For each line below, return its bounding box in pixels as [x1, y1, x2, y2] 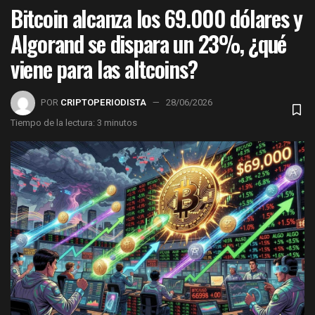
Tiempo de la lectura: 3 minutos [11, 116, 137, 130]
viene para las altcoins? [11, 52, 198, 86]
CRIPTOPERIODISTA [60, 96, 146, 110]
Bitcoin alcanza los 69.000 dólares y [11, 1, 302, 35]
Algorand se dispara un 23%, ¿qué [11, 27, 287, 60]
